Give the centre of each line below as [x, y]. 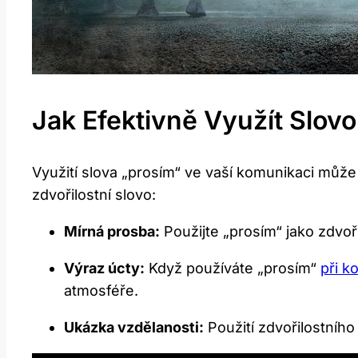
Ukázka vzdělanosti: [134, 327]
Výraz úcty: [104, 268]
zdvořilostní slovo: [94, 194]
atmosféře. [101, 290]
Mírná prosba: [112, 231]
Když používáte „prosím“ [233, 268]
